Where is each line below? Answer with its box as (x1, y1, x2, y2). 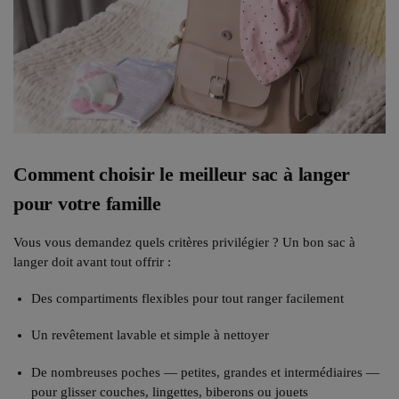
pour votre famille (13, 191, 162, 215)
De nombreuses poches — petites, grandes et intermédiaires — (31, 364, 379, 379)
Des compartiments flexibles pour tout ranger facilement (31, 291, 344, 306)
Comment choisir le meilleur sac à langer (13, 162, 351, 185)
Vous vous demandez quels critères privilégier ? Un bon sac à (13, 234, 355, 249)
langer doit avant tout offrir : (13, 254, 171, 269)
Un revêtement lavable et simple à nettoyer (31, 328, 269, 343)
